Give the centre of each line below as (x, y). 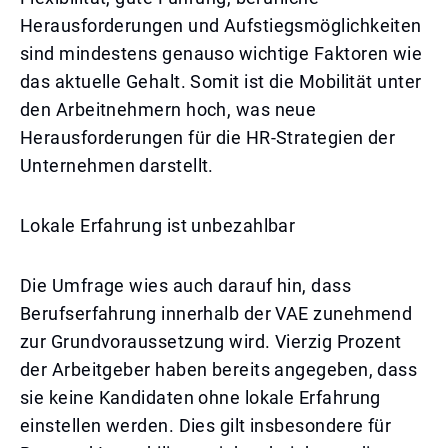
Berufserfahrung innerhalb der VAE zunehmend (216, 313)
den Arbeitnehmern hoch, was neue (168, 109)
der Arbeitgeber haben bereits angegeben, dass (219, 369)
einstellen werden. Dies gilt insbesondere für (206, 425)
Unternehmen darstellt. (117, 165)
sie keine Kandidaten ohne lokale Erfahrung (200, 397)
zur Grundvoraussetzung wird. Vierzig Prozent (211, 341)
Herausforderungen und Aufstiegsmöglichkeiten (221, 25)
